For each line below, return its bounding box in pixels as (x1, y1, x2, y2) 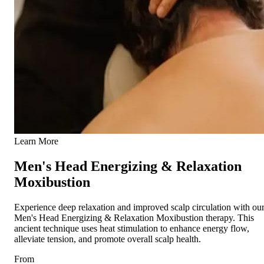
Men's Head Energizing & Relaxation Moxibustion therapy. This (14, 213, 254, 223)
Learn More (14, 136, 58, 147)
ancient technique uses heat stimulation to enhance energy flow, (14, 223, 249, 233)
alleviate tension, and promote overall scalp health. (14, 234, 201, 244)
